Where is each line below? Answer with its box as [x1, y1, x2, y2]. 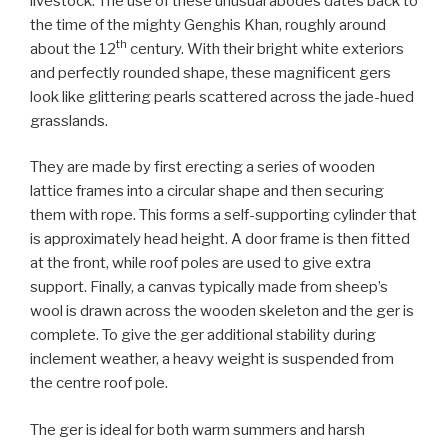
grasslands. [30, 111, 108, 130]
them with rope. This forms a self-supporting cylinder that [30, 206, 417, 225]
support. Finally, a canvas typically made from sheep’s [30, 278, 388, 297]
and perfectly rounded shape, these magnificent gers [30, 63, 391, 82]
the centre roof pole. [30, 374, 168, 393]
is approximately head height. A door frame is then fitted [30, 230, 410, 249]
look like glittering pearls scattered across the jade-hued [30, 87, 414, 106]
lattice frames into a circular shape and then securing [30, 182, 384, 201]
